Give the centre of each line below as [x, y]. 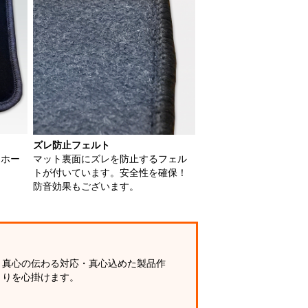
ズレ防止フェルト [71, 146]
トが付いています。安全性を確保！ [110, 173]
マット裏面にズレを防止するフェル [110, 159]
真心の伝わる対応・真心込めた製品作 [84, 264]
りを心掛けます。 [41, 278]
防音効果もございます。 [86, 187]
